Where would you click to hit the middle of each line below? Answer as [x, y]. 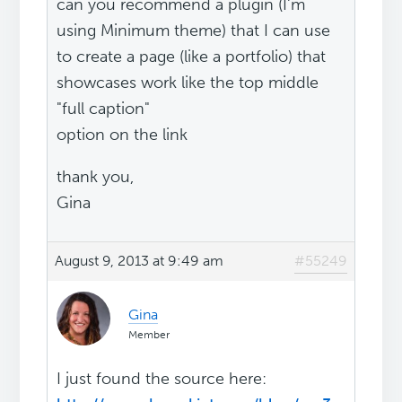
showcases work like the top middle [188, 83]
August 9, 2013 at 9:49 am [140, 261]
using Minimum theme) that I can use [194, 31]
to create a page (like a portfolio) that [192, 57]
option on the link [122, 135]
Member [149, 335]
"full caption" [104, 109]
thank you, [96, 177]
